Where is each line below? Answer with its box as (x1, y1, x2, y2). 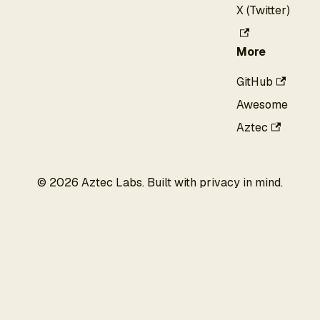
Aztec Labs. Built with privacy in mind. (79, 175, 283, 191)
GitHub (236, 74, 273, 90)
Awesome (236, 97, 288, 113)
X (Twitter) (236, 3, 290, 19)
